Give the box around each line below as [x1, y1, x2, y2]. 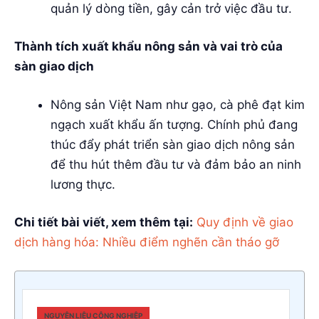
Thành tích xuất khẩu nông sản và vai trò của [14, 39, 283, 54]
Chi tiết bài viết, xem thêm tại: [14, 215, 193, 230]
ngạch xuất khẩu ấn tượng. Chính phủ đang [51, 117, 298, 132]
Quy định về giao [197, 215, 293, 230]
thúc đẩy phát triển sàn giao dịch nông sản [51, 137, 295, 152]
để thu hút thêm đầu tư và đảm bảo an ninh [51, 157, 301, 172]
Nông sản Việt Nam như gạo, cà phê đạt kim [51, 97, 305, 112]
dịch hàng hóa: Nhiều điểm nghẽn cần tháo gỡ [14, 235, 279, 250]
